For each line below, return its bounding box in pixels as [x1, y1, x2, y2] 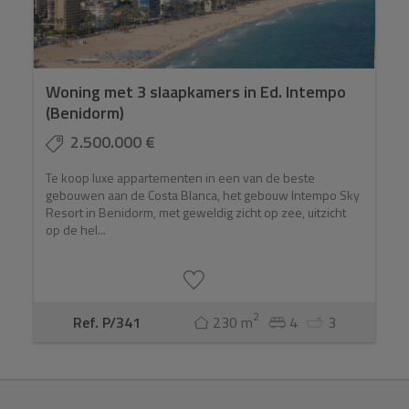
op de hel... [46, 220, 107, 240]
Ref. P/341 [72, 311, 141, 333]
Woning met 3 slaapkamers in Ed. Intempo [46, 79, 347, 105]
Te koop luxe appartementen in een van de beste [46, 168, 316, 188]
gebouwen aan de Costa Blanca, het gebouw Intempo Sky [46, 185, 361, 205]
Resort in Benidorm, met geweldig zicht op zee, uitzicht [46, 203, 347, 223]
